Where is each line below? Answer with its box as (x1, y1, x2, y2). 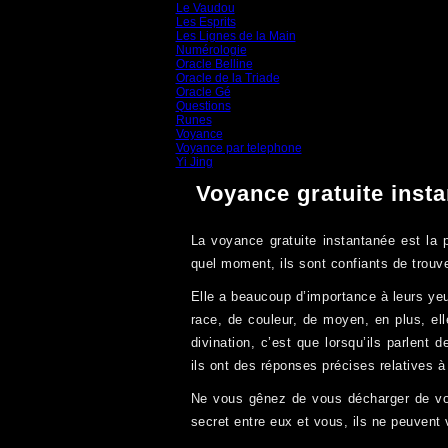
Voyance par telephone (175, 141, 302, 155)
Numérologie (175, 43, 247, 57)
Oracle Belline (175, 57, 253, 71)
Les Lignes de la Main (175, 29, 296, 43)
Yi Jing (175, 155, 213, 169)
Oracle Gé (175, 85, 231, 99)
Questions (175, 99, 231, 113)
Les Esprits (175, 15, 236, 29)
